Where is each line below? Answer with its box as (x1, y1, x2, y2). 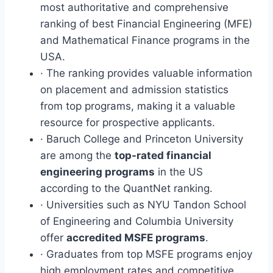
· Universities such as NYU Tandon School (40, 198, 246, 211)
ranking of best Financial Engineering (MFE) (40, 17, 252, 30)
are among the (40, 149, 115, 161)
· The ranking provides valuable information (40, 66, 252, 79)
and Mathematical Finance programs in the (40, 34, 250, 46)
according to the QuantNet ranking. (40, 182, 213, 194)
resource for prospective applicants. (40, 116, 215, 129)
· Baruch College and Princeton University (40, 132, 243, 145)
